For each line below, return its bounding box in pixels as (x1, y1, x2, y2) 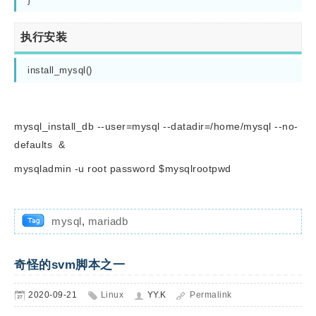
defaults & (14, 139, 66, 150)
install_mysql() (28, 65, 92, 75)
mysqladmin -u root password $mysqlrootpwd (14, 163, 231, 174)
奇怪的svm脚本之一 (14, 258, 125, 272)
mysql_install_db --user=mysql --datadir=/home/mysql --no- (14, 121, 298, 132)
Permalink (190, 290, 232, 300)
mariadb (87, 215, 128, 227)
